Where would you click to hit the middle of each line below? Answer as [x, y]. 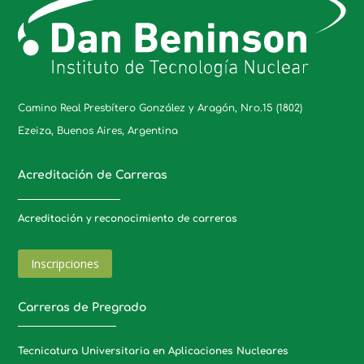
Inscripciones [65, 263]
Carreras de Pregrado [82, 307]
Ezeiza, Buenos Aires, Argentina [98, 130]
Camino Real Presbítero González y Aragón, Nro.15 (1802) [160, 108]
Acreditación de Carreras [93, 175]
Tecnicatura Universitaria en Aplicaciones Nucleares [154, 351]
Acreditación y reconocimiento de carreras [128, 218]
